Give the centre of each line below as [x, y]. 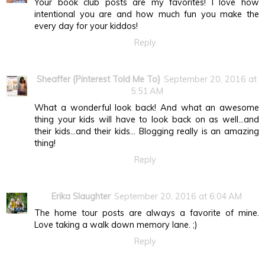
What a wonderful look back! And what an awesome [147, 108]
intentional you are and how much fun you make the [147, 14]
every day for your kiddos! [86, 26]
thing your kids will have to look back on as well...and [147, 120]
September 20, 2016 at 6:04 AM [178, 197]
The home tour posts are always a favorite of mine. [147, 213]
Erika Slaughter [81, 197]
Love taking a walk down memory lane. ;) [116, 225]
